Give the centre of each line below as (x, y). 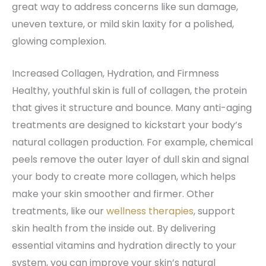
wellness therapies (150, 211)
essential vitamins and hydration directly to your (124, 246)
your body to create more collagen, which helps (124, 177)
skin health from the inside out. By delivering (114, 229)
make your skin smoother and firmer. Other (113, 194)
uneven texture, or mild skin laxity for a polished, (123, 24)
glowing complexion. (59, 41)
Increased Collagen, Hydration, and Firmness (115, 74)
